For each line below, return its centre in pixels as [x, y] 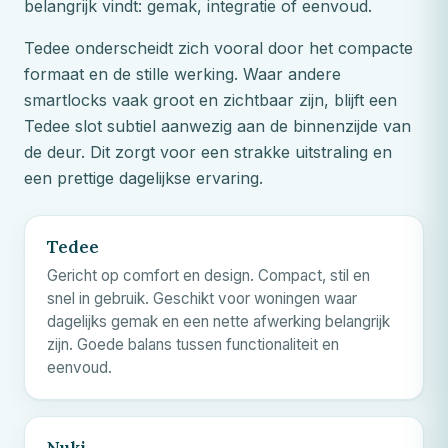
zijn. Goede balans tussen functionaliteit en [193, 344]
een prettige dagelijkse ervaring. [143, 177]
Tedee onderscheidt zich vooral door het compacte [218, 47]
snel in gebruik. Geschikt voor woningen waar [202, 298]
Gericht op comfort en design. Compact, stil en [208, 275]
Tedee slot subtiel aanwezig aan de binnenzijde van [217, 125]
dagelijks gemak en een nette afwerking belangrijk [218, 321]
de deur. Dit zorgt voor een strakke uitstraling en [208, 151]
